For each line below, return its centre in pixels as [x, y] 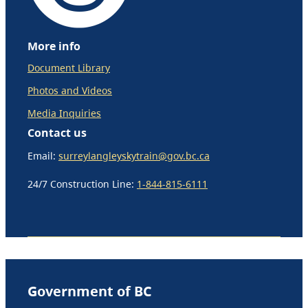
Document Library [69, 67]
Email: [43, 156]
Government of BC [90, 290]
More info [54, 46]
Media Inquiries [64, 113]
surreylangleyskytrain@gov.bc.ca [134, 156]
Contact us [57, 132]
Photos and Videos [70, 90]
